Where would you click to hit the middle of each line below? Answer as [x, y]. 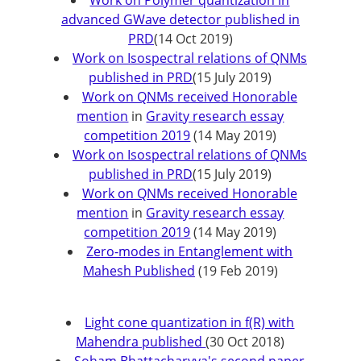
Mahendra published [141, 342]
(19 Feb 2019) [236, 271]
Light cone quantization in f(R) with [190, 322]
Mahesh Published [139, 271]
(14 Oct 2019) [193, 39]
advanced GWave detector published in [180, 19]
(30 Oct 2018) [245, 342]
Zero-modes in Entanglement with [190, 251]
